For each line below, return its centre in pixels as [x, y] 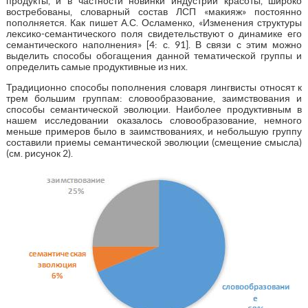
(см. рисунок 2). [39, 154]
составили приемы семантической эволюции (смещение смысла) [154, 143]
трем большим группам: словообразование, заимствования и [154, 99]
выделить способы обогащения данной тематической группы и [154, 56]
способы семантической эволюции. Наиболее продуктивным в [154, 110]
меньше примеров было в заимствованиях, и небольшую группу [154, 132]
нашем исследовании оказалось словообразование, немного [154, 121]
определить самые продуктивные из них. [97, 67]
